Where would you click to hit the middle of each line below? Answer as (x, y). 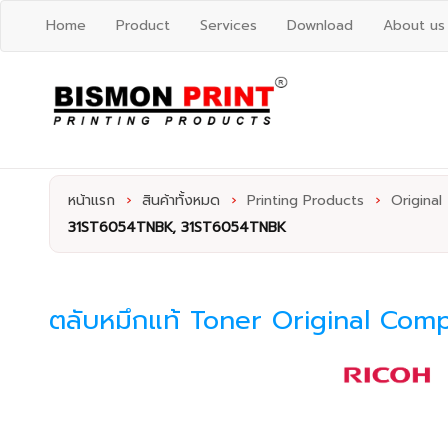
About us (414, 25)
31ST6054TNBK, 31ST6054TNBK (176, 227)
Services (228, 25)
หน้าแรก (91, 200)
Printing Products (305, 200)
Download (320, 25)
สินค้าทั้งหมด (180, 200)
